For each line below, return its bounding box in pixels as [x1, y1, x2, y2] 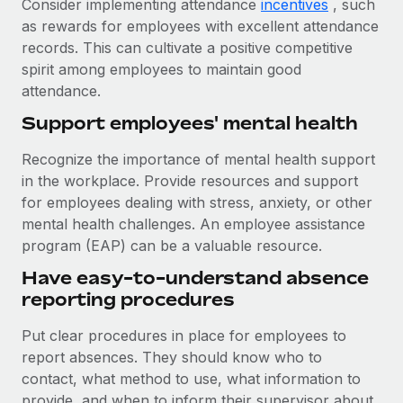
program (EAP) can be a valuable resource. [22, 237, 327, 255]
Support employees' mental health [22, 112, 358, 134]
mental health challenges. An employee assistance [22, 215, 365, 233]
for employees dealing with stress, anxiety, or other [22, 193, 372, 211]
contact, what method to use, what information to [22, 370, 361, 388]
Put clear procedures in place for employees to [22, 327, 346, 345]
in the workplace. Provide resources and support [22, 172, 358, 190]
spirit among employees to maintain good [22, 60, 301, 78]
